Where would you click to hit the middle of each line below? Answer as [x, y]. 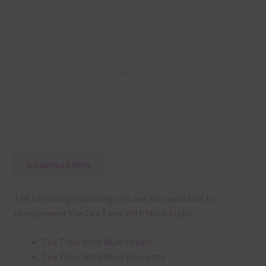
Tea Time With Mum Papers [97, 242]
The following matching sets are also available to [114, 199]
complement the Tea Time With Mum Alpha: [103, 213]
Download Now [59, 164]
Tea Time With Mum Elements [103, 257]
